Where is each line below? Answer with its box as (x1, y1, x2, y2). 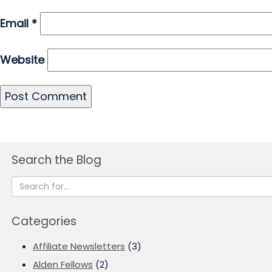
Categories (12, 213, 76, 229)
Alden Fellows (33, 258, 93, 271)
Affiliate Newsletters (33, 240, 125, 253)
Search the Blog (12, 152, 101, 168)
